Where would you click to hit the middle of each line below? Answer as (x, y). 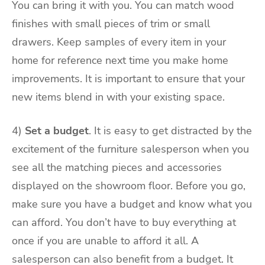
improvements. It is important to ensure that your (128, 78)
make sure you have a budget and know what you (132, 204)
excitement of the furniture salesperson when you (130, 149)
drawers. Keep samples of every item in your (119, 42)
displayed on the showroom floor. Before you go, (129, 186)
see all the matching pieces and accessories (117, 168)
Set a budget (57, 131)
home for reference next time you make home (120, 60)
